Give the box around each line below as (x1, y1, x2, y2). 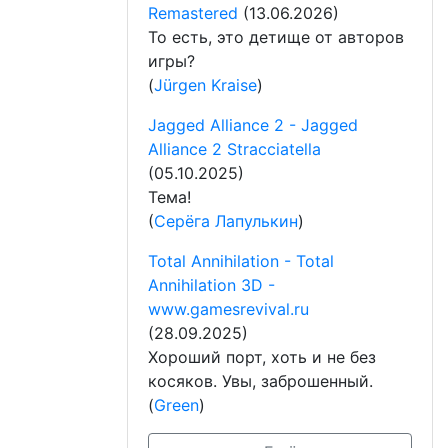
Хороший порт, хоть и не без (148, 347, 376, 368)
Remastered (148, 3, 238, 24)
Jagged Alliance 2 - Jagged (148, 115, 358, 136)
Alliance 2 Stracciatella (148, 139, 321, 160)
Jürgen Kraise (154, 75, 257, 96)
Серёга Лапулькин (154, 211, 298, 232)
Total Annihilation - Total (148, 251, 334, 272)
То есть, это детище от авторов (148, 27, 404, 48)
